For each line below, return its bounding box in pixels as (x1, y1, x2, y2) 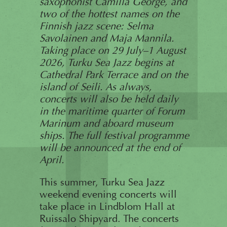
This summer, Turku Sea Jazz (39, 176, 165, 188)
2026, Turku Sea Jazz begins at (39, 56, 174, 68)
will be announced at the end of (39, 141, 181, 154)
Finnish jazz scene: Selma (39, 20, 154, 32)
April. (39, 154, 64, 166)
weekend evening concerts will (39, 188, 177, 200)
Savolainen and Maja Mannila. (39, 32, 174, 44)
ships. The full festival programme (39, 129, 189, 141)
